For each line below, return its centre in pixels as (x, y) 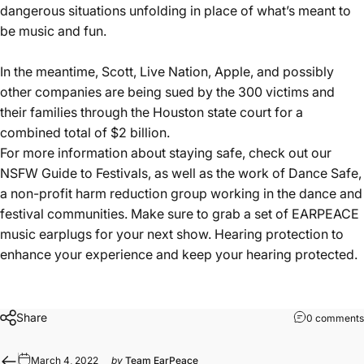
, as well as (182, 173)
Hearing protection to (277, 234)
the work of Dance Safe (287, 173)
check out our (290, 153)
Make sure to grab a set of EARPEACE (245, 214)
